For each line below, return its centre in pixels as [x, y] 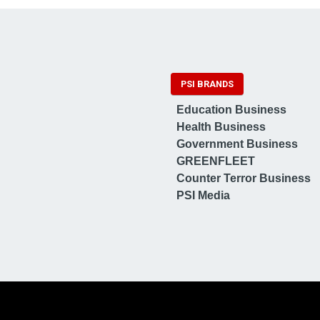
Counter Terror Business [244, 179]
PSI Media [203, 196]
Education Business [231, 110]
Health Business [221, 127]
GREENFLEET [216, 161]
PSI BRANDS [207, 84]
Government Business [237, 144]
